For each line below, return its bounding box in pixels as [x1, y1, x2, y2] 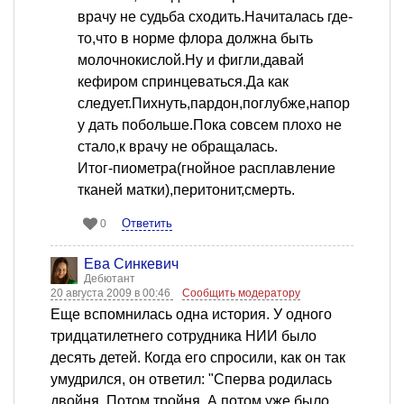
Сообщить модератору [182, 287, 300, 300]
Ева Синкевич [84, 256, 179, 272]
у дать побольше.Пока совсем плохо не [78, 117, 342, 133]
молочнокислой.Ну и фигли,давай [78, 52, 304, 69]
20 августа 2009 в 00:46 [50, 287, 173, 300]
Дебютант [84, 272, 135, 286]
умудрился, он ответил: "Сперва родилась [50, 372, 332, 388]
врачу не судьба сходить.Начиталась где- [78, 9, 353, 25]
